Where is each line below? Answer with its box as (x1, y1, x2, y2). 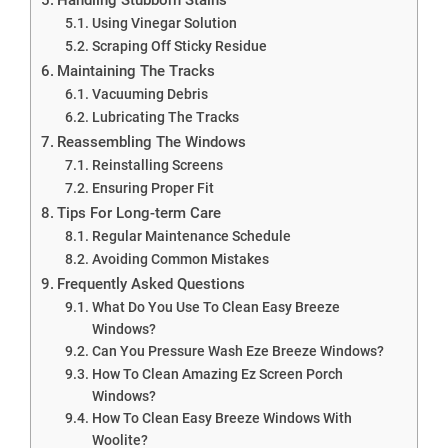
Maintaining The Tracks (57, 61, 216, 80)
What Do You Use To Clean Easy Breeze (91, 298, 340, 315)
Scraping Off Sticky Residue (91, 37, 267, 54)
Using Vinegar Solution (91, 14, 237, 31)
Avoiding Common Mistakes (91, 250, 269, 267)
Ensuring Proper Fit (91, 179, 214, 196)
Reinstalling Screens (91, 156, 223, 173)
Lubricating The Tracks (91, 108, 239, 125)
